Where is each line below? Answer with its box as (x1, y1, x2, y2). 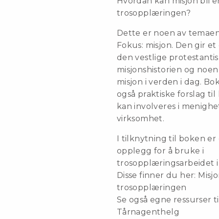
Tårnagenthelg (116, 207, 180, 217)
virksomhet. (116, 114, 165, 123)
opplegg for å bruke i (116, 146, 204, 155)
